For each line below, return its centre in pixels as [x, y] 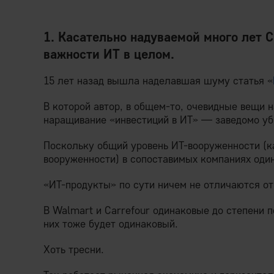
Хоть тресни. [74, 249]
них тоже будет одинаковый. [111, 224]
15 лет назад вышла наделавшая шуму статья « [158, 80]
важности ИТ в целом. [109, 54]
